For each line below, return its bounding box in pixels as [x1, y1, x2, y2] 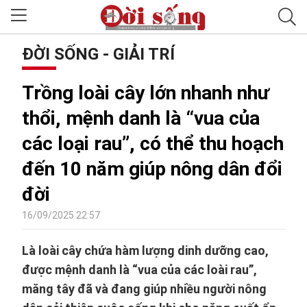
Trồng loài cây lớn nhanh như [22, 82, 269, 104]
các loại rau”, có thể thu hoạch [22, 132, 284, 155]
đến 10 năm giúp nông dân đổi [22, 158, 282, 180]
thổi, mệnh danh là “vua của [22, 107, 260, 130]
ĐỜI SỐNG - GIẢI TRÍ [22, 45, 175, 64]
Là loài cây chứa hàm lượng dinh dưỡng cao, [22, 243, 269, 258]
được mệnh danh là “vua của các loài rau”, [22, 262, 257, 277]
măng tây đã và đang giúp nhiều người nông [22, 282, 267, 296]
